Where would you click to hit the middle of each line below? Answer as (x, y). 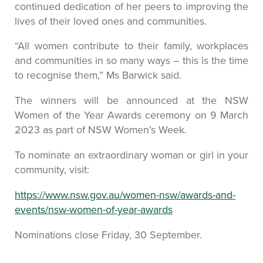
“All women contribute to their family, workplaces (131, 46)
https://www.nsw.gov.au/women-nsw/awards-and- (125, 195)
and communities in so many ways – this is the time (131, 60)
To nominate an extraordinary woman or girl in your (131, 155)
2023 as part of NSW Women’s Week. (101, 130)
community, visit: (52, 170)
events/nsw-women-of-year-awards (94, 210)
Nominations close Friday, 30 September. (108, 235)
